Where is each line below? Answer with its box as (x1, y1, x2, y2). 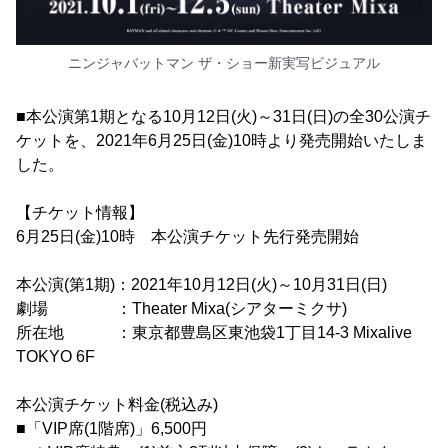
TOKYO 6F (16, 348, 95, 366)
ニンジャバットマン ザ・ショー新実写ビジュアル (68, 55, 380, 72)
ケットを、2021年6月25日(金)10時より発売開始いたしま (16, 132, 427, 150)
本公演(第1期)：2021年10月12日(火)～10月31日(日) (16, 276, 387, 294)
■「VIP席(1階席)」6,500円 (16, 420, 207, 438)
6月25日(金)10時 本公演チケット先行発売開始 (16, 228, 359, 246)
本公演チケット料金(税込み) (16, 396, 218, 414)
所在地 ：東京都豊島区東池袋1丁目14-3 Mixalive (16, 324, 412, 342)
